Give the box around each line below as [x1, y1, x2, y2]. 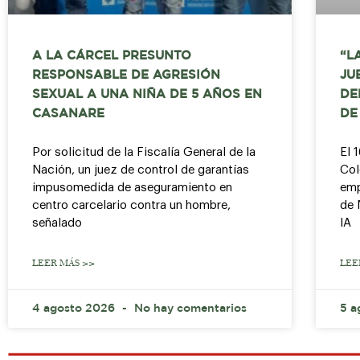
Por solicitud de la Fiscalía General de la [32, 146, 256, 159]
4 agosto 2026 [32, 304, 118, 314]
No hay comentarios [131, 304, 247, 314]
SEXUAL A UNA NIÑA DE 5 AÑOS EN [32, 89, 262, 100]
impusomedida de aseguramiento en [32, 182, 232, 194]
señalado [32, 217, 82, 230]
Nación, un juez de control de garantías [32, 164, 249, 177]
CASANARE [32, 108, 104, 120]
